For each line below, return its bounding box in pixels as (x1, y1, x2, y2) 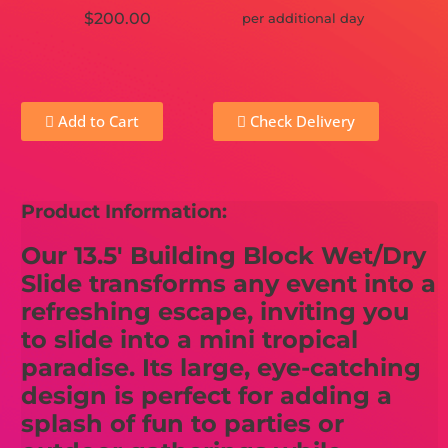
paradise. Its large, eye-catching (21, 352, 422, 382)
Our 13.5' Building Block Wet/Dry (21, 240, 427, 270)
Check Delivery (246, 111, 356, 132)
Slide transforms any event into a (21, 268, 437, 298)
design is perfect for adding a (21, 380, 393, 410)
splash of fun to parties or (21, 408, 345, 438)
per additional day (241, 10, 364, 27)
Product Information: (21, 200, 228, 224)
